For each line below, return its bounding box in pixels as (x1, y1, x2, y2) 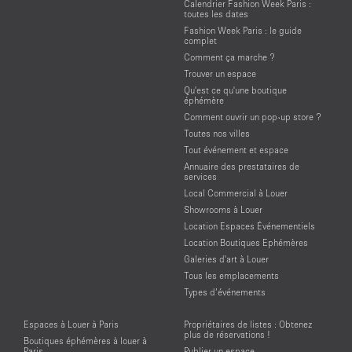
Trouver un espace (184, 68, 256, 79)
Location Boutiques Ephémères (184, 236, 308, 247)
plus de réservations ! (184, 328, 270, 339)
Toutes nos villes (184, 127, 250, 138)
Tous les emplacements (184, 269, 279, 280)
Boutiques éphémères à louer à (24, 335, 147, 346)
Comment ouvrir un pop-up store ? (184, 111, 321, 122)
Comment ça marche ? (184, 51, 275, 62)
